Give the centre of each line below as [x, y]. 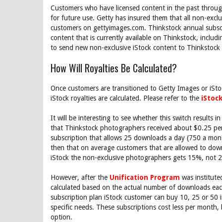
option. [61, 217]
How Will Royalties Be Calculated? [114, 68]
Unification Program [145, 177]
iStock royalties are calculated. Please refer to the [126, 98]
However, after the [80, 177]
